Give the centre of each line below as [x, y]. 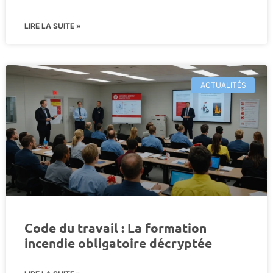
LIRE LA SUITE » [53, 26]
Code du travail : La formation [115, 227]
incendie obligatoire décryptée [118, 243]
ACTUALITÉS [223, 85]
